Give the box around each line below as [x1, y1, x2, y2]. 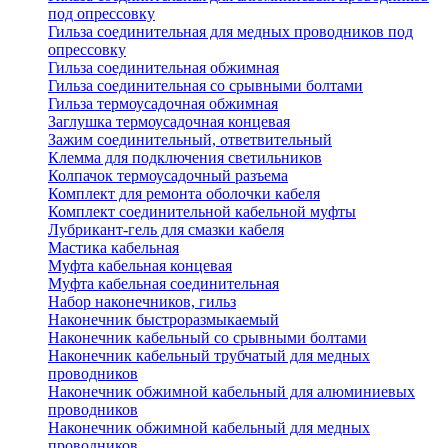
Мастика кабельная [48, 239, 179, 257]
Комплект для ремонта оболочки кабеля [48, 185, 320, 203]
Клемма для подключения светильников [48, 149, 322, 167]
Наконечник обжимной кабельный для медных [48, 419, 370, 437]
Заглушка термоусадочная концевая [48, 113, 290, 131]
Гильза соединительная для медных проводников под [48, 23, 413, 41]
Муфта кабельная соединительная [48, 275, 279, 293]
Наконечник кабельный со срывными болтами [48, 329, 367, 347]
